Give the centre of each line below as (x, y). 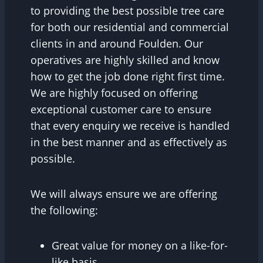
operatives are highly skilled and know (125, 60)
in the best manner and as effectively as (129, 142)
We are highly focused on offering (114, 93)
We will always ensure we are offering (124, 194)
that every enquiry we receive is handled (130, 126)
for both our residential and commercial (130, 27)
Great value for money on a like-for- (140, 246)
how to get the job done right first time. (128, 77)
